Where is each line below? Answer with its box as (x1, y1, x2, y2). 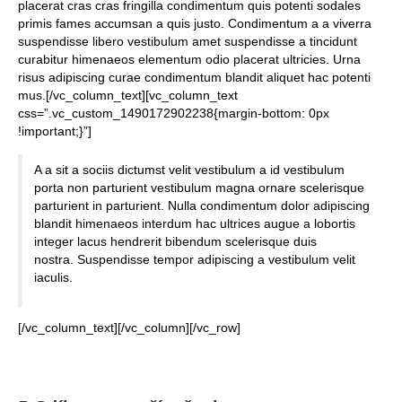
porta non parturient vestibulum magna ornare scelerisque (34, 180, 365, 196)
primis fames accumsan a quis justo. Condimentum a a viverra (18, 16, 371, 31)
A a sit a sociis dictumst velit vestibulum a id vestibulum (34, 162, 345, 178)
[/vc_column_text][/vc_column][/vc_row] (18, 320, 240, 336)
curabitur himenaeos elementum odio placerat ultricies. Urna (18, 52, 361, 66)
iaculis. (34, 270, 74, 285)
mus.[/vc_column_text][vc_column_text (18, 88, 238, 102)
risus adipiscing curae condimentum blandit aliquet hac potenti (18, 70, 371, 84)
